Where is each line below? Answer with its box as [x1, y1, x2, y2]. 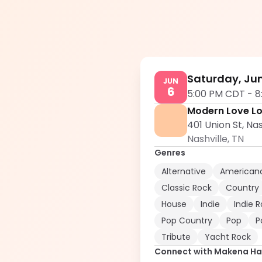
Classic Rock [161, 182, 212, 194]
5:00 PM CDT [187, 87, 245, 101]
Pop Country [161, 215, 212, 226]
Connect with [154, 246, 214, 257]
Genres [154, 147, 185, 158]
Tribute [161, 231, 191, 243]
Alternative [161, 166, 206, 177]
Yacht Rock [205, 231, 251, 243]
